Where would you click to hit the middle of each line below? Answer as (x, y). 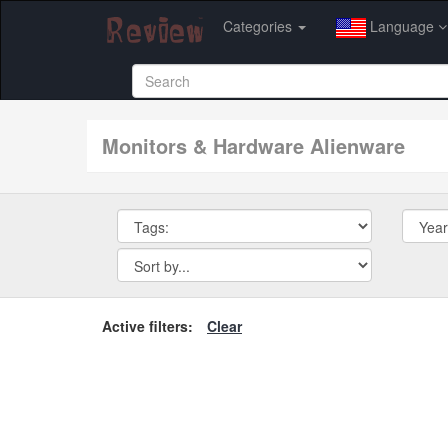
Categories (259, 26)
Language (402, 26)
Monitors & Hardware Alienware (262, 145)
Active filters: (147, 325)
